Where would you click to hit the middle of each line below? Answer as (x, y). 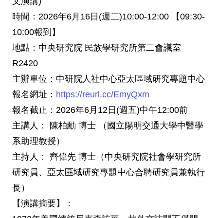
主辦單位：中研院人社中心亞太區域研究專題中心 (109, 79)
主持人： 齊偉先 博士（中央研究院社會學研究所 (107, 157)
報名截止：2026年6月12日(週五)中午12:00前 (100, 110)
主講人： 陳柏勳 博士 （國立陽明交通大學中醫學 (108, 126)
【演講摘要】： (43, 203)
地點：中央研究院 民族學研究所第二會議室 (97, 48)
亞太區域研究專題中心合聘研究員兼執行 (126, 172)
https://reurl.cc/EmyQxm (103, 94)
